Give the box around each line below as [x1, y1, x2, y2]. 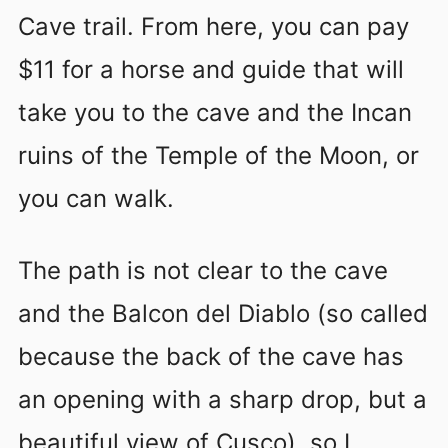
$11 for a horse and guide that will [18, 54, 404, 84]
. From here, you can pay [127, 11, 409, 41]
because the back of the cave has [18, 341, 404, 371]
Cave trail [18, 11, 127, 41]
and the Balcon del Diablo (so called [18, 298, 428, 328]
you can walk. [18, 183, 174, 213]
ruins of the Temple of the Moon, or [18, 140, 419, 170]
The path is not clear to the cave [18, 255, 388, 285]
